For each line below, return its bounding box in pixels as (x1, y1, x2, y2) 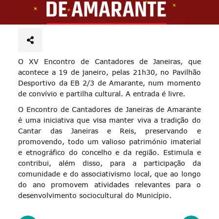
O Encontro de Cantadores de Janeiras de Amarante (18, 105, 201, 113)
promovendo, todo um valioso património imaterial (18, 137, 201, 146)
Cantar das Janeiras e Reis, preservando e (18, 126, 201, 135)
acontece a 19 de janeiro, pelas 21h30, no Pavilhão (18, 67, 201, 76)
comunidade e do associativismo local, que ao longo (18, 169, 201, 178)
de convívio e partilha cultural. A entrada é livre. (18, 89, 186, 98)
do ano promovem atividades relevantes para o (18, 180, 201, 189)
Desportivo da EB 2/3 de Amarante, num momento (18, 78, 201, 87)
